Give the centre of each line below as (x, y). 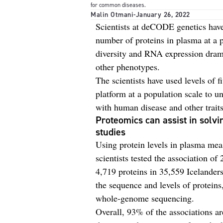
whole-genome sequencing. (145, 198)
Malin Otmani (112, 15)
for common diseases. (118, 5)
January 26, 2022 (163, 15)
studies (111, 132)
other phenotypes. (128, 67)
